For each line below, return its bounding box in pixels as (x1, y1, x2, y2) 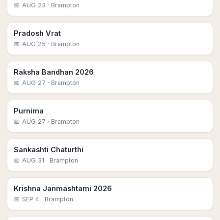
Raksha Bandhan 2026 (14, 68, 94, 76)
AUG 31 (22, 157, 44, 164)
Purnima (14, 107, 44, 115)
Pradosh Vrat (14, 29, 61, 37)
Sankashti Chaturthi (14, 145, 83, 154)
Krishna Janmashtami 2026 (14, 184, 112, 192)
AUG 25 (22, 40, 46, 48)
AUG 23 (22, 1, 46, 9)
